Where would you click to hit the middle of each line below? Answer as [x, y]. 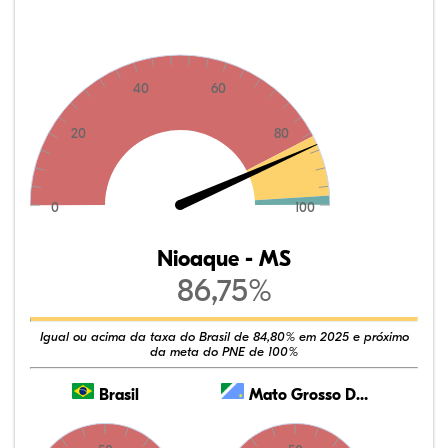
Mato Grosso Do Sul [300, 395]
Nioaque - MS [224, 259]
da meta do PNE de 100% [224, 351]
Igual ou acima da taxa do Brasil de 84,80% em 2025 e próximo [224, 336]
